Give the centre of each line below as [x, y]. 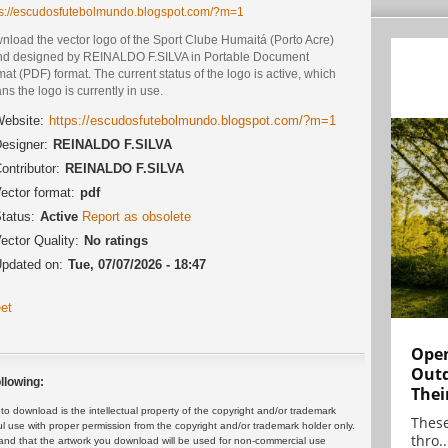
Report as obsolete [136, 217]
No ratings [116, 241]
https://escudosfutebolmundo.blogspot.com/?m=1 [192, 121]
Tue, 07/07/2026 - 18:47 [137, 265]
